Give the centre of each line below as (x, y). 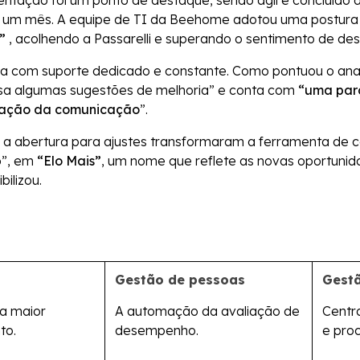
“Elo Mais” (69, 161)
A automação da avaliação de (207, 311)
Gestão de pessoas (180, 280)
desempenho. (157, 331)
